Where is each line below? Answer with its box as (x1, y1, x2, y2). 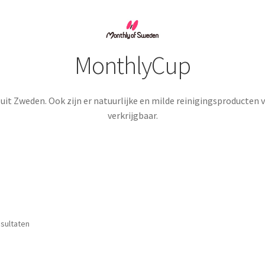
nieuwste (29, 244, 62, 255)
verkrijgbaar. (107, 109, 158, 121)
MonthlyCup (75, 49, 190, 80)
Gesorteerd (29, 218, 72, 229)
